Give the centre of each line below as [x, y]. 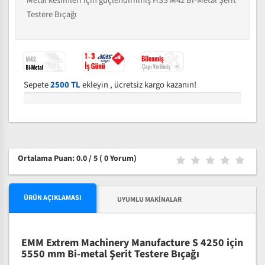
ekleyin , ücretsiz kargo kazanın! [138, 85]
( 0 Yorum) [118, 159]
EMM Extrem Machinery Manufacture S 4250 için [132, 243]
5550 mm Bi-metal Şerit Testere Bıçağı [110, 254]
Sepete [37, 85]
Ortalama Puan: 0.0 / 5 [59, 159]
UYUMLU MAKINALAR [149, 200]
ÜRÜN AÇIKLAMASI [53, 198]
